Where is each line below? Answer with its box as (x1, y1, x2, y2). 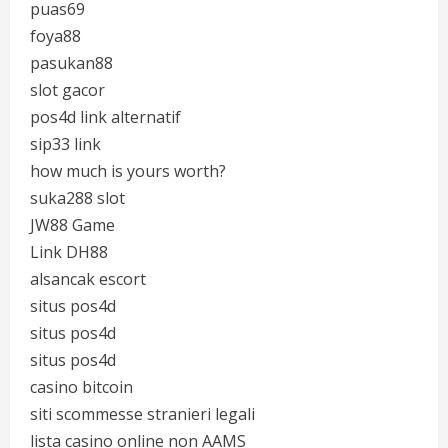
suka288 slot (30, 187, 125, 209)
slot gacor (30, 79, 105, 101)
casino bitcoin (30, 376, 133, 398)
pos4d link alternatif (30, 106, 181, 128)
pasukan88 (30, 52, 113, 74)
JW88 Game (30, 214, 115, 236)
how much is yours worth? (30, 160, 226, 182)
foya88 (30, 25, 81, 47)
